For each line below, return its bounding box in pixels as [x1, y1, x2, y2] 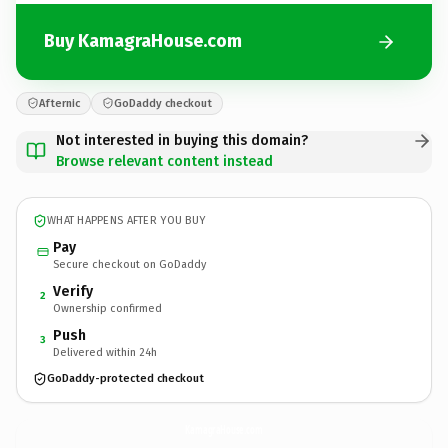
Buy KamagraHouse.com [44, 30, 242, 52]
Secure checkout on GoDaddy [53, 257, 206, 271]
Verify [53, 282, 93, 300]
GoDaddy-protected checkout [47, 372, 204, 385]
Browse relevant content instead [56, 152, 273, 170]
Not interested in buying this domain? [56, 131, 308, 149]
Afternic [39, 96, 80, 110]
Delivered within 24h [53, 345, 157, 359]
